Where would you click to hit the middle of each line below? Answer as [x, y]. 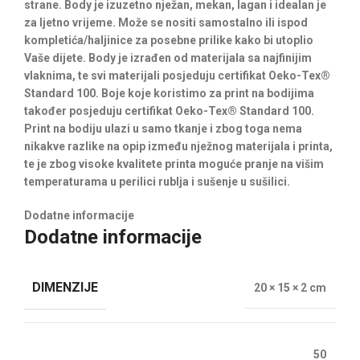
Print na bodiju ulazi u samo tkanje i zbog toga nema [163, 129]
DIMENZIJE [65, 287]
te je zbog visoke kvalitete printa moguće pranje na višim [174, 164]
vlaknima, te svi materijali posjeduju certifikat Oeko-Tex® [177, 76]
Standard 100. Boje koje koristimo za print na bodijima [169, 93]
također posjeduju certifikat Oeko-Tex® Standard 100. [169, 111]
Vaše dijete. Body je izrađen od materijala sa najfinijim [168, 58]
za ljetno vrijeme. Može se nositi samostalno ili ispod [166, 22]
